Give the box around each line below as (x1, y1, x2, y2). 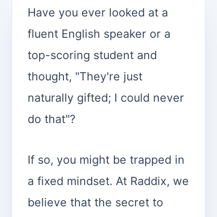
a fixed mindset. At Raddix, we (28, 174, 189, 188)
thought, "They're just (28, 69, 142, 83)
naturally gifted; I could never (28, 91, 184, 105)
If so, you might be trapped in (28, 153, 185, 167)
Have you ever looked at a (28, 5, 168, 19)
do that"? (28, 112, 76, 126)
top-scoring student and (28, 48, 157, 62)
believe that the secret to (28, 195, 163, 209)
